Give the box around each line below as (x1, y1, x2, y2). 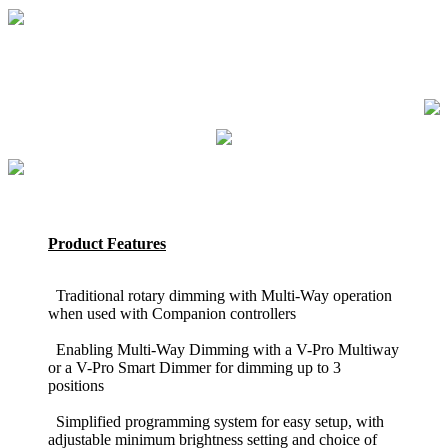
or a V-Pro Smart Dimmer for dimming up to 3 (48, 359, 341, 377)
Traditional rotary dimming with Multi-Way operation (48, 287, 392, 305)
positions (48, 377, 104, 395)
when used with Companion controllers (48, 305, 296, 323)
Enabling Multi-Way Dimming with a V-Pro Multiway (48, 341, 399, 359)
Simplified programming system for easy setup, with (48, 413, 384, 431)
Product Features (48, 235, 166, 253)
